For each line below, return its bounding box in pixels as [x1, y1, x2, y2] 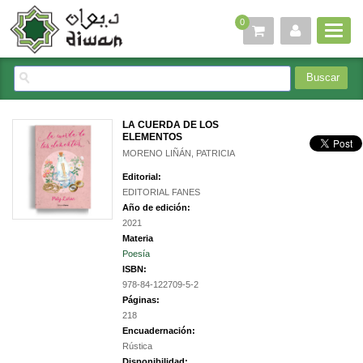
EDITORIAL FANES [122, 187, 200, 198]
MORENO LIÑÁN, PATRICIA [122, 148, 235, 159]
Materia [122, 233, 153, 244]
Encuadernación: [122, 326, 195, 336]
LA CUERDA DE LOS [122, 119, 219, 131]
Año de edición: [122, 203, 190, 213]
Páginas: [122, 295, 160, 305]
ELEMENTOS [122, 131, 182, 143]
